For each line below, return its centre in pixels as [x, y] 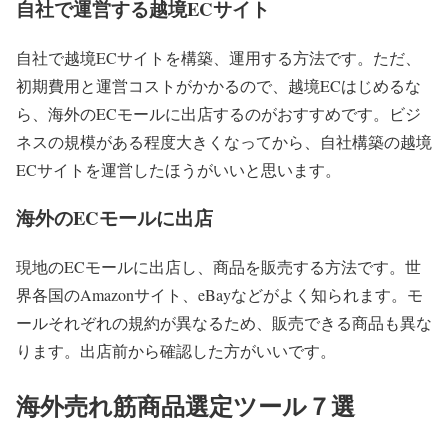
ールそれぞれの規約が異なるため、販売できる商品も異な [224, 323]
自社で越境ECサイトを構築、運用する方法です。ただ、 [218, 57]
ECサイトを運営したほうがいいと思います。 [178, 169]
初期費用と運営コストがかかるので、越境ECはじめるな [218, 85]
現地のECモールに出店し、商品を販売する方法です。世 [218, 267]
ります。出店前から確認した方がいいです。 [176, 351]
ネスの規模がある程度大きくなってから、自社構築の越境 [224, 141]
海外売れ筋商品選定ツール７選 [185, 406]
